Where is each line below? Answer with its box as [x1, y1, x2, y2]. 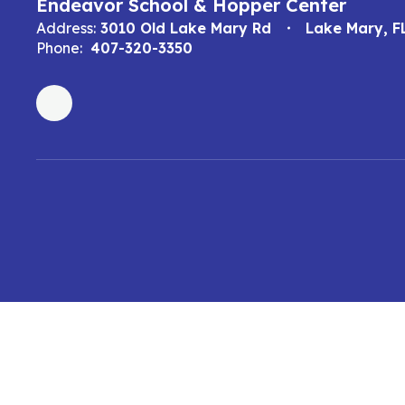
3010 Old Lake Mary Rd [100, 19, 271, 37]
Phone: [36, 39, 82, 57]
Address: [36, 19, 96, 37]
